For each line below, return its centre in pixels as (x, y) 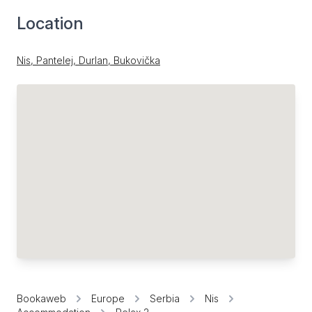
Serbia (165, 298)
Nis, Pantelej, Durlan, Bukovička (88, 60)
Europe (108, 298)
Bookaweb (41, 298)
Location (50, 23)
